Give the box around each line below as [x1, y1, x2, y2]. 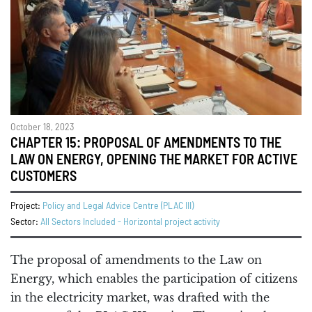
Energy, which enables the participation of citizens [10, 271, 297, 286]
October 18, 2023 [10, 122, 74, 132]
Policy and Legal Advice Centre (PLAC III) [42, 201, 194, 211]
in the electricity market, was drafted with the [10, 290, 270, 304]
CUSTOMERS [10, 169, 77, 184]
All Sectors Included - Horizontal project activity [40, 217, 220, 227]
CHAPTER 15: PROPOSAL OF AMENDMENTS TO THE [10, 136, 281, 150]
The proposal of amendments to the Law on [10, 252, 262, 267]
